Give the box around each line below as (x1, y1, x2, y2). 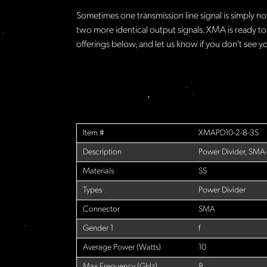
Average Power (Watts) (83, 243, 161, 253)
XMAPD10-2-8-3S (198, 129, 259, 138)
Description (83, 148, 122, 157)
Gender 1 (83, 224, 113, 234)
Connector (83, 205, 120, 215)
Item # (83, 129, 104, 138)
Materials (83, 167, 114, 176)
